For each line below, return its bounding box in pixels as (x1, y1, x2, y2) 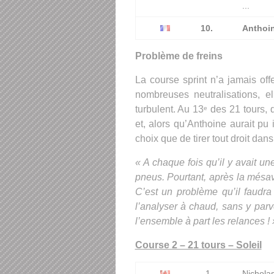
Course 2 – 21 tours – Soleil (135, 240, 262, 251)
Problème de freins (135, 51, 223, 62)
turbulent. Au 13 (135, 104, 204, 115)
